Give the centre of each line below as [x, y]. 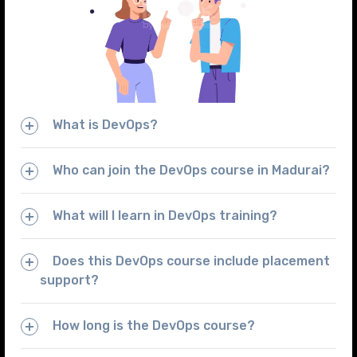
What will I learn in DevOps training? [165, 215]
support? [69, 280]
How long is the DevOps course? [153, 325]
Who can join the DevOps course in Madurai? [191, 170]
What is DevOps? [105, 124]
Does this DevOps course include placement [191, 261]
